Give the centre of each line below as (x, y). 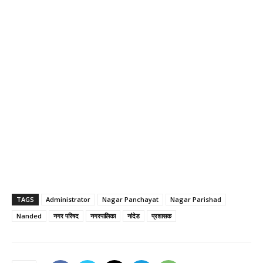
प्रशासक (161, 216)
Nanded (29, 216)
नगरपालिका (103, 216)
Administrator (68, 200)
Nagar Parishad (196, 200)
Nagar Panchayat (130, 200)
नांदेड (134, 216)
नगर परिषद (66, 216)
